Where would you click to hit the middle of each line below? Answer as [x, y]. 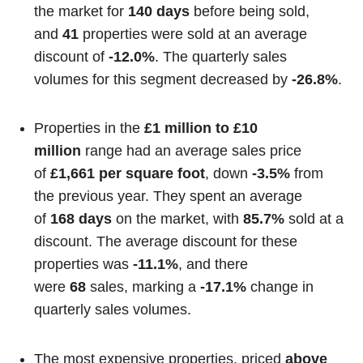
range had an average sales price [192, 151]
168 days [81, 219]
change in [280, 287]
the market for [81, 11]
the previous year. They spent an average [169, 196]
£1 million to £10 [201, 128]
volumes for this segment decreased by [163, 79]
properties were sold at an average [193, 34]
